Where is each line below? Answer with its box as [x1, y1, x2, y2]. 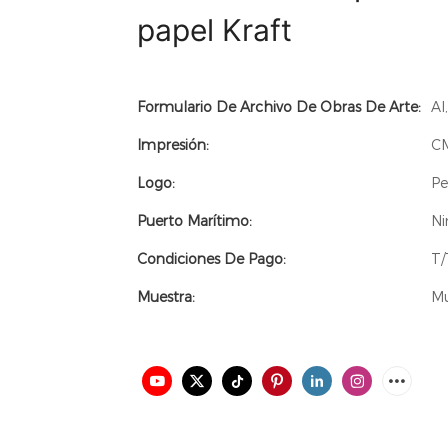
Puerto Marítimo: [137, 211, 252, 230]
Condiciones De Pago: [137, 249, 286, 268]
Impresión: [137, 135, 209, 154]
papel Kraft [137, 11, 292, 48]
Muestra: [137, 287, 195, 306]
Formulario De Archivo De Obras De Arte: [137, 97, 421, 116]
